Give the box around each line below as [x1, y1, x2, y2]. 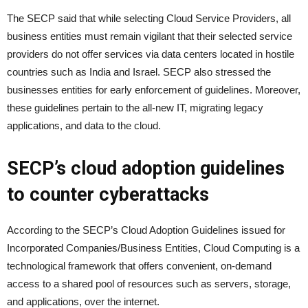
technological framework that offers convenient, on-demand [7, 260, 272, 272]
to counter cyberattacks [7, 184, 209, 206]
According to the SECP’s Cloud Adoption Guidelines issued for [7, 224, 285, 236]
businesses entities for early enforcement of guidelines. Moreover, [7, 84, 300, 96]
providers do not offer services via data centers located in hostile [7, 48, 294, 60]
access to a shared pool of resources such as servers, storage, [7, 278, 291, 290]
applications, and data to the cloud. [7, 120, 161, 132]
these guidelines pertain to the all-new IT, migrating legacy [7, 102, 263, 114]
